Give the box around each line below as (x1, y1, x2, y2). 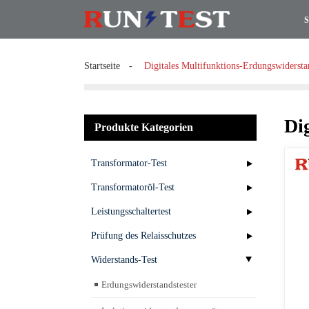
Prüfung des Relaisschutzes (91, 230, 196, 241)
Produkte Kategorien (94, 121, 193, 133)
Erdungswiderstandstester (101, 279, 197, 290)
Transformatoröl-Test (91, 182, 175, 192)
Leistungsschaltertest (91, 206, 171, 217)
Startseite (84, 61, 120, 71)
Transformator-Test (91, 158, 167, 168)
